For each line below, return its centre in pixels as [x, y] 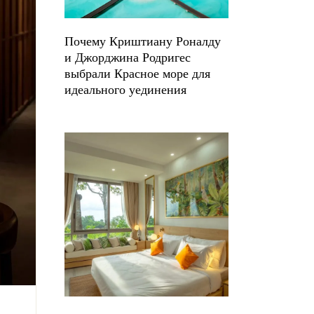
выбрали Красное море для [137, 74]
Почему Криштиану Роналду [143, 41]
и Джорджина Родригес [128, 57]
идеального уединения [125, 90]
